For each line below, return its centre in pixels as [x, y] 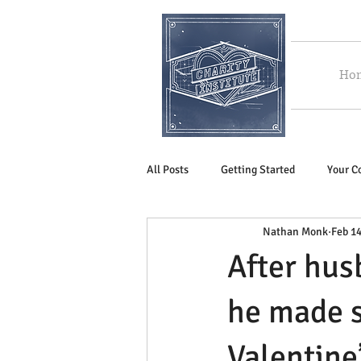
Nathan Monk [295, 231]
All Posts [168, 169]
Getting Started [258, 169]
